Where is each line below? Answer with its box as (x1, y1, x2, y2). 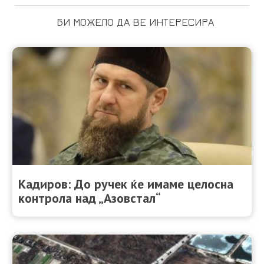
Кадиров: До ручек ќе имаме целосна (18, 175, 233, 192)
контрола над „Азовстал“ (18, 189, 161, 206)
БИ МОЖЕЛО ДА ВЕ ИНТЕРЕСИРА (56, 15, 214, 28)
